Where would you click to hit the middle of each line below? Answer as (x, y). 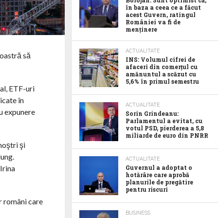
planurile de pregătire (159, 182)
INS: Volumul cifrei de (160, 59)
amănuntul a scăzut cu (161, 74)
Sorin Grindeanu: (152, 113)
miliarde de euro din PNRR (167, 135)
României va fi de (153, 22)
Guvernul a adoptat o (159, 167)
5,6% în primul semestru (162, 81)
